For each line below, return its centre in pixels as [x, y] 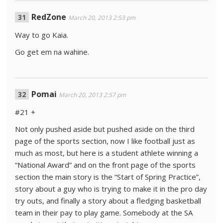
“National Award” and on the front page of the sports [105, 165]
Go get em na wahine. [52, 52]
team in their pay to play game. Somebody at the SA [104, 213]
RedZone [49, 17]
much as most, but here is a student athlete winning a [107, 153]
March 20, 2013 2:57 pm [92, 95]
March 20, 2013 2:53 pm [102, 18]
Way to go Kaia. [42, 35]
